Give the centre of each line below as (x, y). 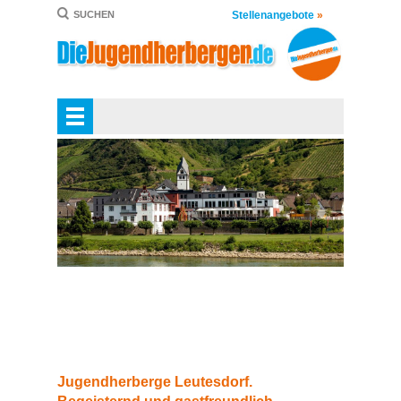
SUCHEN (94, 14)
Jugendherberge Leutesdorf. (155, 382)
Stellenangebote (274, 15)
